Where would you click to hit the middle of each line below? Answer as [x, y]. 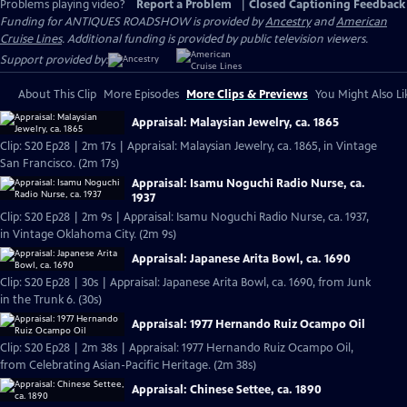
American [362, 22]
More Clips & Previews [247, 94]
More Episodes [141, 94]
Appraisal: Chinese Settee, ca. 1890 [227, 390]
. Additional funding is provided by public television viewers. [215, 39]
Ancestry [288, 22]
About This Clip [57, 94]
